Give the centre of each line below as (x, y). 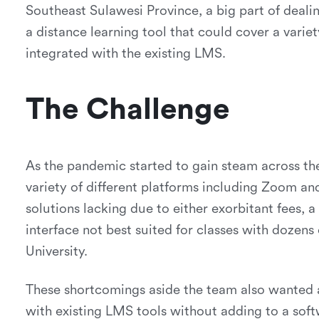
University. (56, 251)
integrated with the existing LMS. (125, 53)
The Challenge (127, 110)
